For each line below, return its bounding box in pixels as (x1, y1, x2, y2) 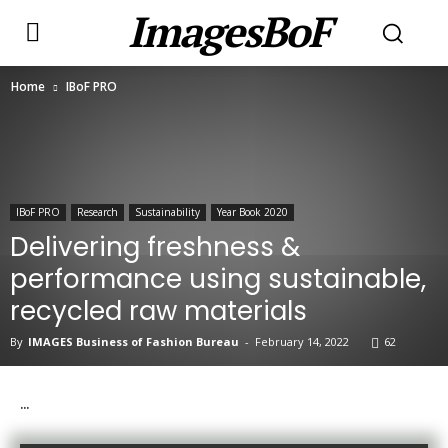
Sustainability (135, 205, 200, 219)
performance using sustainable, (10, 261, 426, 297)
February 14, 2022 (255, 334, 349, 349)
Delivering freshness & (10, 229, 300, 265)
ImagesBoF (127, 3, 330, 59)
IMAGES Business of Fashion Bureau (28, 334, 239, 349)
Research (77, 205, 118, 219)
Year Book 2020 (217, 205, 288, 219)
